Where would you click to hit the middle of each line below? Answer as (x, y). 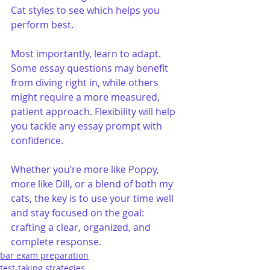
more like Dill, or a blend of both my (93, 184)
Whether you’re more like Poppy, (86, 169)
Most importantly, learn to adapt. (87, 53)
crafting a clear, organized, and (82, 227)
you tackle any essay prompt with (88, 126)
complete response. (56, 241)
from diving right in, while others (86, 82)
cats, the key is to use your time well (93, 198)
